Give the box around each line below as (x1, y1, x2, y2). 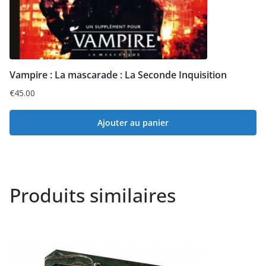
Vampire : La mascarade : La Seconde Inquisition (9, 68, 227, 81)
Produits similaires (9, 182, 176, 208)
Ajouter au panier (97, 116, 169, 128)
